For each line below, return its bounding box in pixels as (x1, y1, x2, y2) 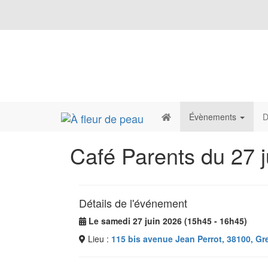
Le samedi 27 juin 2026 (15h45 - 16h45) (89, 215, 247, 227)
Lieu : (86, 233, 111, 245)
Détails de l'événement (79, 195, 187, 211)
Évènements (189, 111, 239, 123)
